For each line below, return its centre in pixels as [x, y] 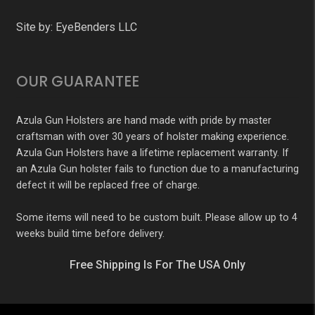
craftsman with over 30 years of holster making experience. [152, 136]
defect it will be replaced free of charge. [108, 185]
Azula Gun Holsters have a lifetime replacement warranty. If [152, 153]
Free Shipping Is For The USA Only [157, 264]
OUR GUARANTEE [77, 81]
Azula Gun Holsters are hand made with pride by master [143, 120]
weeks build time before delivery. [90, 233]
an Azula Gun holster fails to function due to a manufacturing [157, 169]
